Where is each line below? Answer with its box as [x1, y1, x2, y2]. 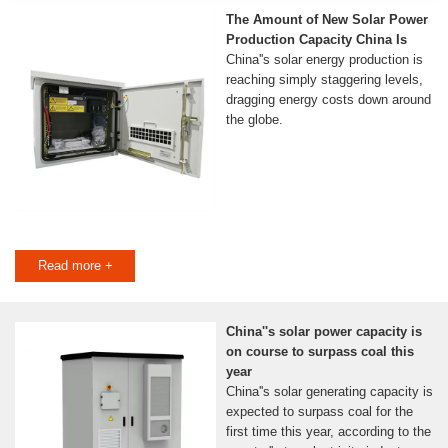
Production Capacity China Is [225, 32, 407, 48]
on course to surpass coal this [225, 344, 414, 360]
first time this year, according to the [225, 424, 431, 440]
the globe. [225, 112, 283, 128]
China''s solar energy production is [225, 52, 423, 68]
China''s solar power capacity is [225, 324, 422, 340]
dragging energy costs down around [225, 92, 431, 108]
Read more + [37, 258, 113, 274]
